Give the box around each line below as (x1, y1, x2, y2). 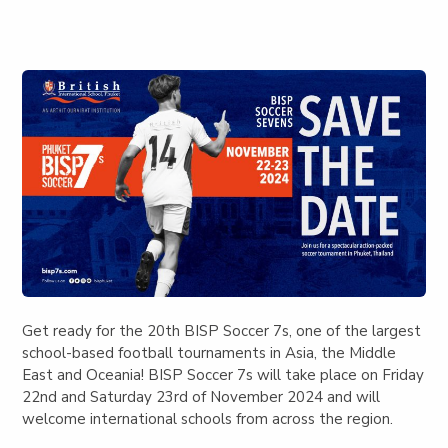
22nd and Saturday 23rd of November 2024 (22, 386, 324, 407)
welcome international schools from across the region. (22, 408, 398, 429)
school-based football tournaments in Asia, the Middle (22, 342, 397, 363)
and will (323, 386, 381, 407)
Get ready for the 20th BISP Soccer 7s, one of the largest (22, 320, 422, 341)
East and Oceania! (22, 364, 149, 385)
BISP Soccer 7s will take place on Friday (148, 364, 425, 385)
